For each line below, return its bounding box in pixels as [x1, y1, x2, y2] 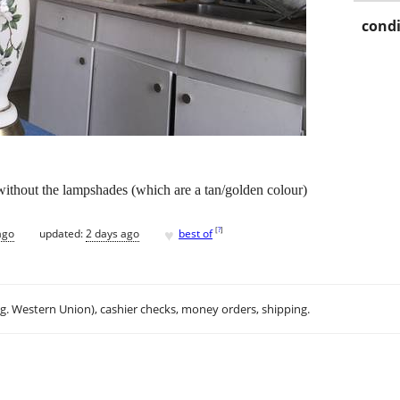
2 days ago [86, 225, 139, 241]
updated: [39, 225, 86, 241]
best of [179, 225, 212, 241]
